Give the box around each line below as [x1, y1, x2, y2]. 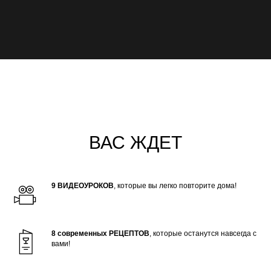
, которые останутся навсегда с [149, 229, 256, 238]
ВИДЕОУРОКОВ [57, 181, 114, 190]
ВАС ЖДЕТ [89, 132, 182, 152]
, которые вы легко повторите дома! [114, 181, 237, 190]
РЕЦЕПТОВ [109, 229, 149, 238]
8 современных [51, 229, 107, 238]
